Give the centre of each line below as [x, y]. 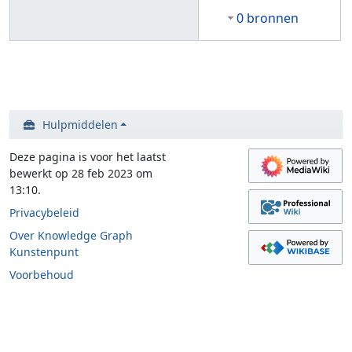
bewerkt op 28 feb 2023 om [81, 173]
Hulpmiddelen [80, 125]
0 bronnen [268, 18]
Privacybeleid [44, 213]
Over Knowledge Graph [71, 235]
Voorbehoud [42, 275]
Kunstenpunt [44, 252]
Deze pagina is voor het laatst [88, 157]
